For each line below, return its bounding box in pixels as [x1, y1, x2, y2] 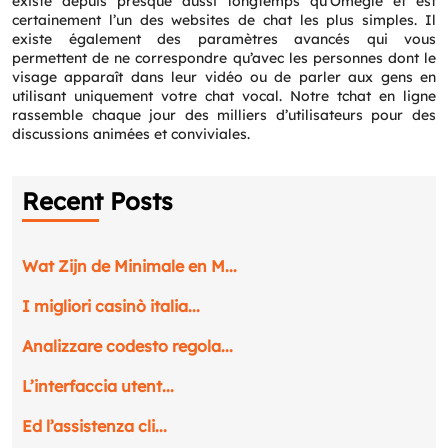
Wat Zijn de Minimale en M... [22, 256, 237, 276]
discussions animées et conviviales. [12, 125, 250, 143]
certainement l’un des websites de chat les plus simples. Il [12, 11, 436, 29]
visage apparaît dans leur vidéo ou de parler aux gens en [12, 68, 436, 86]
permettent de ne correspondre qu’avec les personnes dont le [12, 49, 436, 67]
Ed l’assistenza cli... [22, 416, 167, 436]
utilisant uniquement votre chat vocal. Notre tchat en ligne [12, 87, 436, 105]
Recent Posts [22, 186, 173, 216]
